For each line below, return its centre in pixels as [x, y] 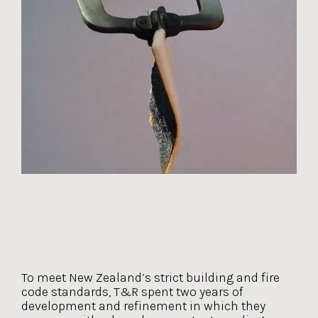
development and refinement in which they [143, 306]
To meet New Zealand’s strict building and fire [150, 278]
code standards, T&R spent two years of [132, 292]
